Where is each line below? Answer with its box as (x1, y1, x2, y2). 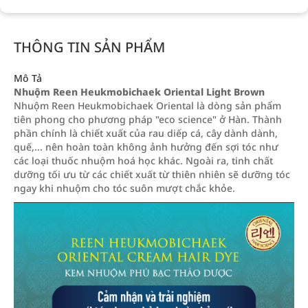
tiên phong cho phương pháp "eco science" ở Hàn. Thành (14, 113, 282, 126)
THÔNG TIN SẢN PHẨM (14, 38, 165, 56)
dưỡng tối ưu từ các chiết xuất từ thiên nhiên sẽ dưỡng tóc (14, 168, 290, 181)
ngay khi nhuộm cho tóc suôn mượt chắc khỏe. (14, 181, 235, 195)
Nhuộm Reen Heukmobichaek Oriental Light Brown (14, 85, 265, 98)
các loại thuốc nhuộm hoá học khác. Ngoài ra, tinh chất (14, 154, 273, 167)
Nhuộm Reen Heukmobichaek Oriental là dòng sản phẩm (14, 99, 281, 112)
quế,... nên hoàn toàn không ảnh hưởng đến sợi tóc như (14, 140, 278, 153)
